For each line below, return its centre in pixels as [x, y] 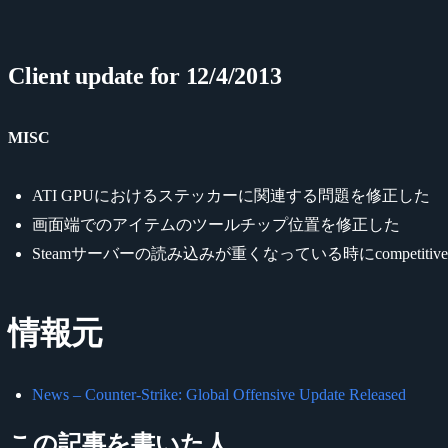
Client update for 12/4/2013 [145, 75]
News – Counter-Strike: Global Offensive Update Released [219, 394]
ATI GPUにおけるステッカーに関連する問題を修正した [231, 195]
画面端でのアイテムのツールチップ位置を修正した [216, 224]
